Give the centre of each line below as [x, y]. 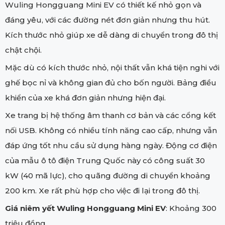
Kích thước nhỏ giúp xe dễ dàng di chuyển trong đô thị [111, 35]
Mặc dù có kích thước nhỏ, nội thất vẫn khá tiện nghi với [112, 68]
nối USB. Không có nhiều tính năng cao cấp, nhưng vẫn [111, 131]
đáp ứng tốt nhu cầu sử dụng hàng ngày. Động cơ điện [111, 146]
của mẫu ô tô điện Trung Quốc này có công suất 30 [105, 161]
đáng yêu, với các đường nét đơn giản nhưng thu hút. [107, 20]
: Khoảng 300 [191, 208]
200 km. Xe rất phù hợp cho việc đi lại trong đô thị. [102, 191]
